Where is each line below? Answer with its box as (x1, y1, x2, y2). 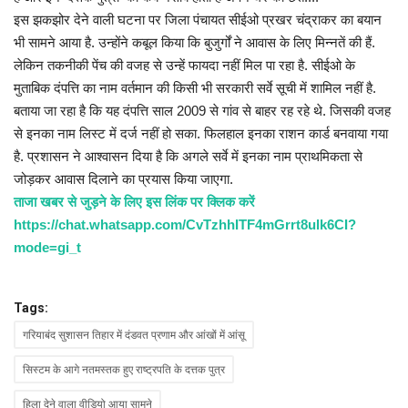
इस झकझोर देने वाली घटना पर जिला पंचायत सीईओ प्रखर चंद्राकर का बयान (14, 12, 382, 28)
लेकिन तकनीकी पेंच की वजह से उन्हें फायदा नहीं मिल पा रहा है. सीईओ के (14, 57, 355, 74)
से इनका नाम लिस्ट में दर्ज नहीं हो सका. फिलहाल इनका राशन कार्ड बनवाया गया (14, 126, 388, 142)
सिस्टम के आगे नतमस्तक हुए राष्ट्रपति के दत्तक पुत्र (23, 362, 225, 378)
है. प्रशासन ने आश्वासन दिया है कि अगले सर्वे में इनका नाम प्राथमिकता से (14, 148, 362, 165)
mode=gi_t (14, 240, 81, 256)
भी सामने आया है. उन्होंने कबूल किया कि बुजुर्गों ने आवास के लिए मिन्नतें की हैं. (14, 35, 375, 51)
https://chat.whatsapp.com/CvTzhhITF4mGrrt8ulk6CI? (14, 217, 356, 233)
